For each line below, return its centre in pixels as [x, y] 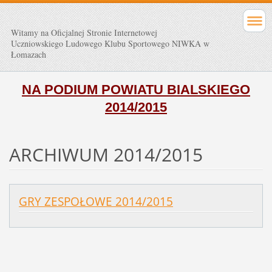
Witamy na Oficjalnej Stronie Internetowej [84, 32]
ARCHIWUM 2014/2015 [106, 154]
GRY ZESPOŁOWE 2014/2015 [96, 201]
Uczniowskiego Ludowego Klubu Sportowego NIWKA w [110, 43]
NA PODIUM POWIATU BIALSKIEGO [136, 89]
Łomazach [29, 54]
